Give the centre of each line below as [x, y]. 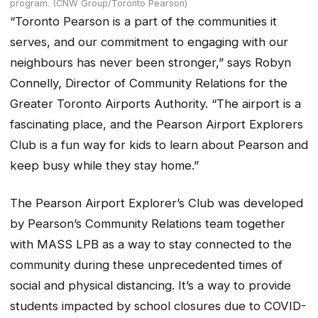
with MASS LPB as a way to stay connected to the [151, 244]
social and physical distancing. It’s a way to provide [150, 285]
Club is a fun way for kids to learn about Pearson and [159, 145]
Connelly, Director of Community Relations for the [149, 83]
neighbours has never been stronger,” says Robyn [150, 63]
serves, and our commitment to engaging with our [149, 42]
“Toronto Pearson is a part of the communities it [143, 22]
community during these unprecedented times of [146, 264]
